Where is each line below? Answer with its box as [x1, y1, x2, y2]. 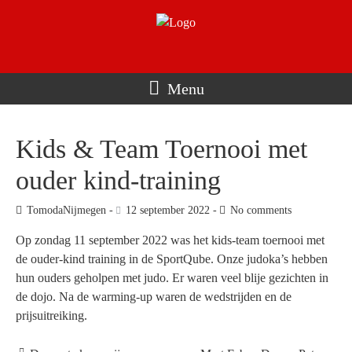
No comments [230, 204, 291, 217]
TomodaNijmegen [27, 204, 106, 217]
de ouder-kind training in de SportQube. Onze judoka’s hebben [16, 252, 328, 266]
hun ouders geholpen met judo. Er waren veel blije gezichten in [16, 271, 328, 285]
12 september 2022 [126, 204, 210, 217]
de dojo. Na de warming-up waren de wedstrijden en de [16, 290, 291, 304]
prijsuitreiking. [16, 309, 87, 323]
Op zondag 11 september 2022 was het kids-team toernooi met [16, 233, 324, 247]
